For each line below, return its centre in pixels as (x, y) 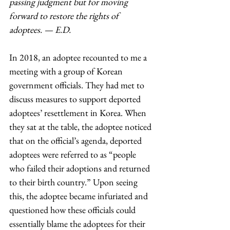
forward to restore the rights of (65, 16)
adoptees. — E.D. (40, 30)
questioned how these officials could (73, 210)
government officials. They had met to (78, 85)
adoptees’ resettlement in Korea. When (79, 113)
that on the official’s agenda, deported (76, 140)
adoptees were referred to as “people (74, 154)
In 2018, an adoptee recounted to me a (79, 57)
